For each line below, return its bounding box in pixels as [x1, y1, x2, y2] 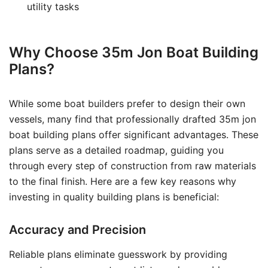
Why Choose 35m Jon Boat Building [9, 44, 258, 61]
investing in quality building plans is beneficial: [9, 191, 219, 203]
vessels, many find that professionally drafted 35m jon [9, 113, 256, 125]
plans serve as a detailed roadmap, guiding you [9, 144, 224, 156]
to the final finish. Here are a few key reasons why [9, 175, 236, 187]
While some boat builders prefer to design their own [9, 98, 245, 109]
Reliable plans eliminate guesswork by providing [9, 248, 227, 260]
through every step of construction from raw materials [9, 160, 256, 172]
